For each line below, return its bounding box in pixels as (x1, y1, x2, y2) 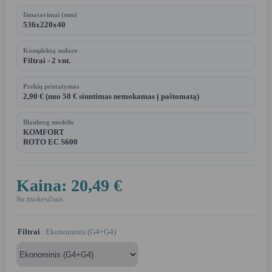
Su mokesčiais (16, 195, 63, 204)
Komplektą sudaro (23, 47, 78, 55)
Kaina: (16, 176, 71, 195)
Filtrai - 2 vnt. (23, 56, 70, 66)
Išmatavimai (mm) (23, 11, 77, 19)
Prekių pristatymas (23, 83, 79, 90)
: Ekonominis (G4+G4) (46, 228, 116, 237)
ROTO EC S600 (23, 137, 78, 147)
